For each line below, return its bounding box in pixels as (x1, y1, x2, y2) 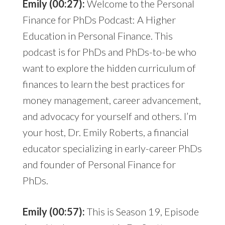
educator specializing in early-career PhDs (22, 142, 202, 155)
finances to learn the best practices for (22, 78, 185, 90)
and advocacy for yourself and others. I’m (22, 110, 196, 123)
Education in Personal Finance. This (22, 30, 173, 42)
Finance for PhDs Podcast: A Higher (22, 14, 176, 26)
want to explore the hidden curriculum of (22, 62, 196, 74)
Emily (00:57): (22, 205, 85, 218)
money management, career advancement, (22, 94, 201, 106)
